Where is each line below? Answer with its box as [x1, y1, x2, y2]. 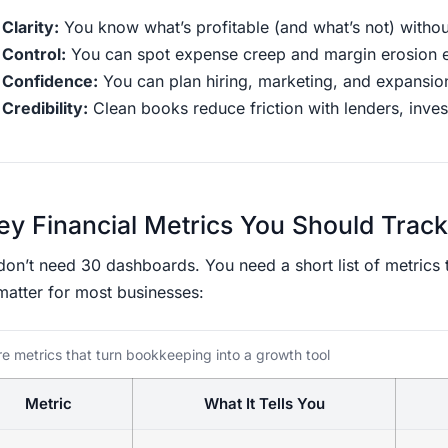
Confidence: [2, 70, 98, 91]
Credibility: [2, 97, 88, 118]
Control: [2, 43, 66, 64]
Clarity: [2, 16, 59, 37]
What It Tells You [203, 393, 325, 413]
